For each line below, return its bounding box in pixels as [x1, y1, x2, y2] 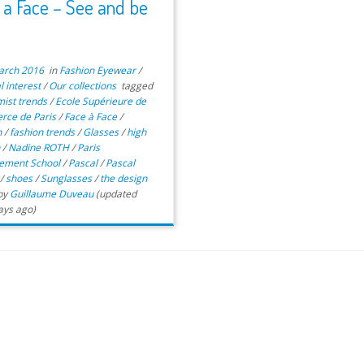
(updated [93, 187, 137, 201]
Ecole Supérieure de [55, 94, 147, 108]
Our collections [49, 79, 119, 93]
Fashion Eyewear [59, 63, 139, 77]
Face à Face [64, 110, 120, 123]
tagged [119, 79, 154, 93]
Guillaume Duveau [10, 187, 94, 201]
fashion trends [10, 125, 78, 139]
